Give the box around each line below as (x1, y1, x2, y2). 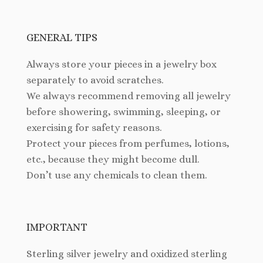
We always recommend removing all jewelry (26, 90, 231, 102)
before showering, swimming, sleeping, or (26, 106, 221, 118)
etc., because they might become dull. (26, 154, 200, 166)
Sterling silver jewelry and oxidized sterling (26, 248, 227, 260)
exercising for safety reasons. (26, 122, 162, 134)
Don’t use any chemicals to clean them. (26, 170, 207, 181)
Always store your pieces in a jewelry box (26, 59, 217, 70)
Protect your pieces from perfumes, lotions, (26, 138, 230, 150)
